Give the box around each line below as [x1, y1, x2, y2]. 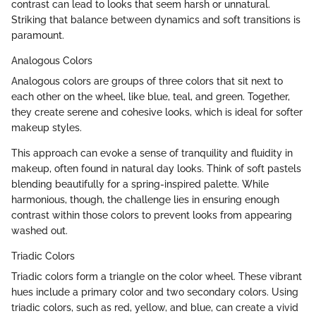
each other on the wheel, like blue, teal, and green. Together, [11, 90, 290, 102]
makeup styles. [11, 121, 82, 133]
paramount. [11, 29, 64, 41]
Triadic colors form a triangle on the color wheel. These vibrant [11, 270, 302, 282]
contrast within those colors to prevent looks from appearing [11, 209, 292, 221]
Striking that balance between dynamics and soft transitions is [11, 13, 300, 25]
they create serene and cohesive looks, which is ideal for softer [11, 106, 303, 118]
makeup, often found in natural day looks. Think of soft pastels [11, 162, 301, 174]
